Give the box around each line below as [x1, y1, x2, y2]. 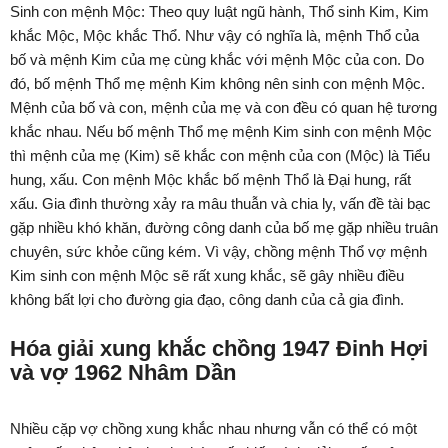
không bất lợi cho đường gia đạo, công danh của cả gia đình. [10, 291, 404, 309]
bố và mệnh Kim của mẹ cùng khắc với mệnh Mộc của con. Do [10, 51, 424, 69]
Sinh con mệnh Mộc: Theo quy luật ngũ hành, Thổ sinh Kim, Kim [10, 3, 429, 21]
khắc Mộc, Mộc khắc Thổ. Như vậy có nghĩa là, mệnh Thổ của [10, 27, 419, 45]
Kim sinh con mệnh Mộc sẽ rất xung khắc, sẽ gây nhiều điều [10, 267, 404, 285]
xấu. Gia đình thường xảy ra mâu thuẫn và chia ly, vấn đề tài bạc [10, 195, 431, 213]
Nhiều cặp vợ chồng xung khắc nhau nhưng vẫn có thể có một [10, 420, 417, 438]
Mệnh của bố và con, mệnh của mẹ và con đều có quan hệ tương [10, 99, 437, 117]
